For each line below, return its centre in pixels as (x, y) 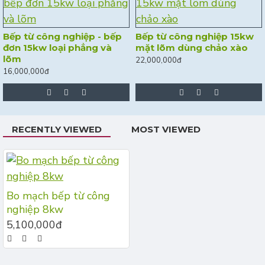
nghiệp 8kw (35, 209)
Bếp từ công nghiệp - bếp (62, 36)
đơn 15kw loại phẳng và (57, 48)
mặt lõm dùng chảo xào (191, 48)
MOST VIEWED (166, 129)
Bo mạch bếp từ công (58, 196)
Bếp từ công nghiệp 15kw (194, 36)
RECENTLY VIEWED (57, 129)
